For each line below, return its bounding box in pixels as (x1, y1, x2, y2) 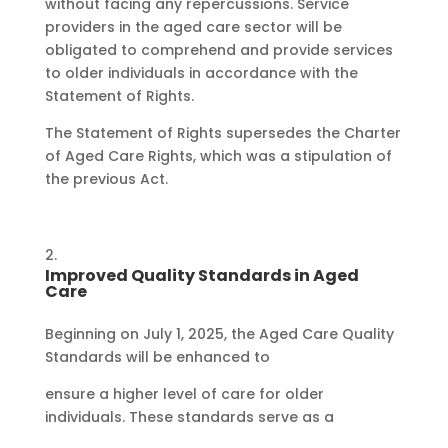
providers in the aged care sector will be (44, 17, 342, 38)
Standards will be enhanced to (44, 347, 270, 368)
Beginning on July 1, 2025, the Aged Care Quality (44, 324, 394, 345)
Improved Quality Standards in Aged (44, 264, 359, 288)
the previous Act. (44, 169, 168, 190)
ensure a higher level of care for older (44, 384, 324, 405)
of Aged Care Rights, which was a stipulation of (44, 146, 392, 167)
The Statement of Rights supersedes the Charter (44, 123, 401, 144)
